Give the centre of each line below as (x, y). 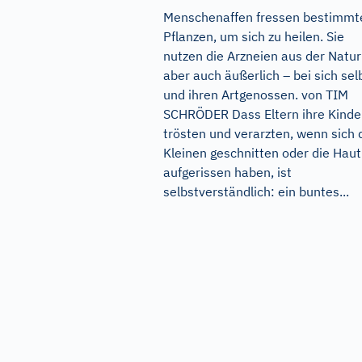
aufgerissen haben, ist (227, 173)
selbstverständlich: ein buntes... (256, 192)
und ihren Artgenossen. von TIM (256, 95)
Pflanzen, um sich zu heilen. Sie (254, 37)
